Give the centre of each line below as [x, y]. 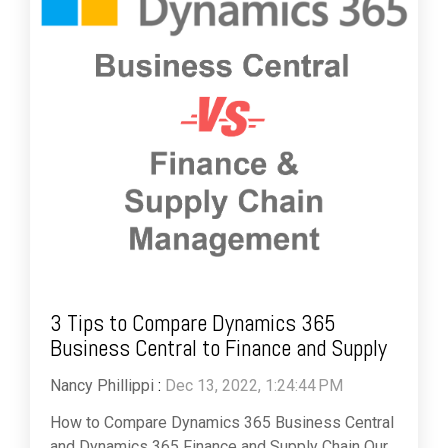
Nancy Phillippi [102, 386]
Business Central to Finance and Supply [218, 348]
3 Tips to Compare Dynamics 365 [193, 323]
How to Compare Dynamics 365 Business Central [222, 423]
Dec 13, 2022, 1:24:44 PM [254, 386]
